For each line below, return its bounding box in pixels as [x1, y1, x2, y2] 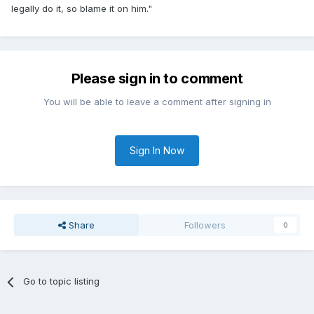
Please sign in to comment [71, 70, 243, 88]
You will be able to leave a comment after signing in [43, 96, 271, 108]
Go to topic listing [23, 275, 100, 287]
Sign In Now [130, 144, 184, 157]
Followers [184, 219, 226, 231]
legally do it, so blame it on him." [11, 3, 152, 15]
